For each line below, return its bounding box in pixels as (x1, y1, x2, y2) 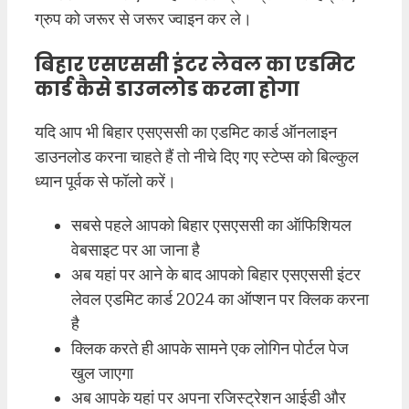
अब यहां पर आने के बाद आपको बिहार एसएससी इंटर (71, 265, 361, 286)
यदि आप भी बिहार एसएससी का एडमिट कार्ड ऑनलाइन (35, 121, 337, 142)
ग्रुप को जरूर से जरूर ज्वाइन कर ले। (35, 8, 252, 29)
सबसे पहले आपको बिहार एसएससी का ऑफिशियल (71, 215, 351, 236)
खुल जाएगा (71, 363, 133, 384)
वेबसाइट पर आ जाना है (71, 240, 200, 261)
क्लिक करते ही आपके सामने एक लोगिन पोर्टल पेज (71, 339, 349, 360)
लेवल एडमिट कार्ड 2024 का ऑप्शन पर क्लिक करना (71, 289, 369, 310)
